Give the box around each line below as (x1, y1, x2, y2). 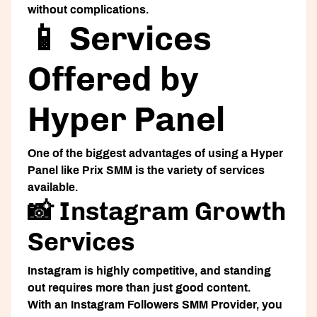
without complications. (28, 4, 149, 16)
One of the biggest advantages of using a (28, 147, 250, 160)
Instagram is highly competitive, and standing (28, 265, 271, 277)
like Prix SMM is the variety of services (58, 164, 265, 177)
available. (28, 181, 78, 194)
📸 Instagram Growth (28, 196, 287, 227)
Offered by (28, 59, 199, 100)
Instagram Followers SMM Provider (71, 299, 256, 311)
